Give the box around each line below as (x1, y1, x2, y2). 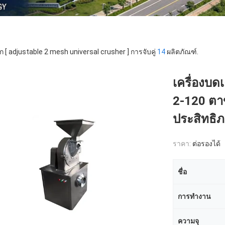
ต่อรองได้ (192, 140, 220, 148)
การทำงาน (178, 192, 211, 200)
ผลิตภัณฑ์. (165, 48, 198, 56)
